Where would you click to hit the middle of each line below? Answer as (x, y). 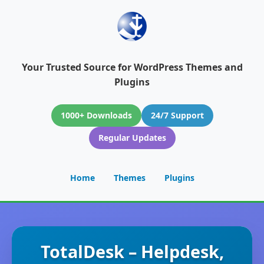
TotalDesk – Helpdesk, (132, 251)
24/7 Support (177, 115)
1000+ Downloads (96, 115)
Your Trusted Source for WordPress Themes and (132, 67)
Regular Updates (132, 138)
